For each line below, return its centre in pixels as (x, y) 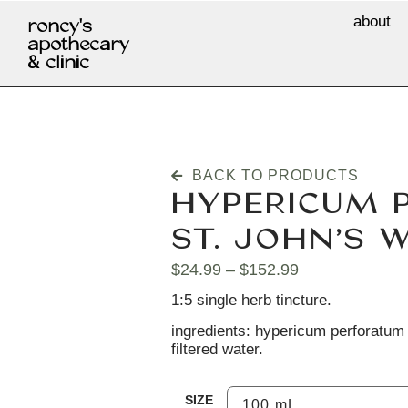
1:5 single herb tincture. (252, 300)
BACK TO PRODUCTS (275, 176)
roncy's (60, 26)
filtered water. (218, 349)
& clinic (58, 62)
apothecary (78, 44)
